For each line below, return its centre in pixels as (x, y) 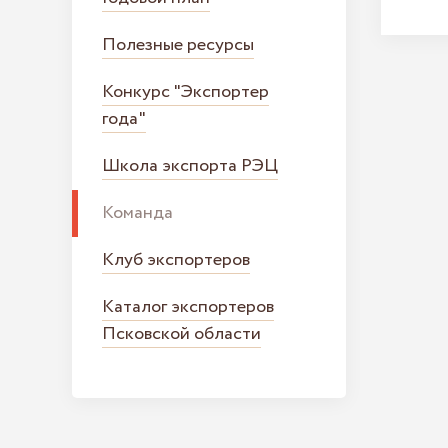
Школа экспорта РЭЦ (190, 166)
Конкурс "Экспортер (185, 92)
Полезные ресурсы (178, 45)
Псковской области (181, 334)
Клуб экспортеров (176, 260)
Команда (137, 213)
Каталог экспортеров (188, 307)
